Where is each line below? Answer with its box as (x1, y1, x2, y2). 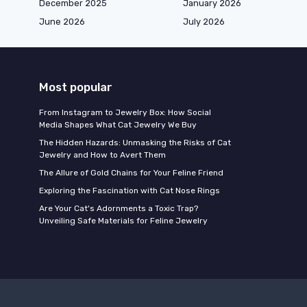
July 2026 (183, 16, 225, 27)
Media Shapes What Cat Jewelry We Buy (39, 120, 197, 130)
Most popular (39, 80, 112, 95)
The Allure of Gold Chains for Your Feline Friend (39, 168, 223, 178)
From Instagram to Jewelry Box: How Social (39, 108, 211, 118)
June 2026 (39, 16, 85, 27)
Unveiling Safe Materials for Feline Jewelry (39, 216, 208, 226)
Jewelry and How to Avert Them (39, 150, 166, 160)
